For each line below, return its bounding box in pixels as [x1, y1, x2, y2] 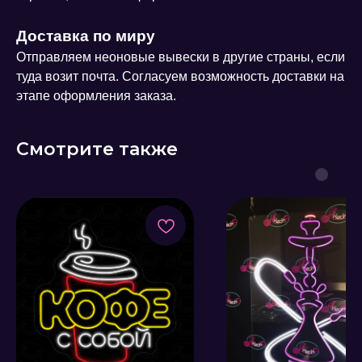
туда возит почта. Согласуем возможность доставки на [16, 69, 344, 84]
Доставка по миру [16, 27, 155, 45]
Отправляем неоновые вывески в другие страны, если [16, 50, 345, 65]
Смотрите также [16, 138, 178, 161]
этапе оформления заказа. [16, 89, 176, 103]
